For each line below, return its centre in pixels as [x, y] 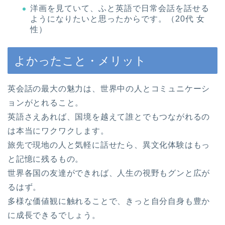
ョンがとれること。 [46, 102]
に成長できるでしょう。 [54, 215]
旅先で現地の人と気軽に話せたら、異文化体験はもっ [109, 145]
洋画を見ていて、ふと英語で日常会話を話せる [120, 8]
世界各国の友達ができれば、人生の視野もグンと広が [109, 173]
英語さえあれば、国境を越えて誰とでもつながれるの [109, 117]
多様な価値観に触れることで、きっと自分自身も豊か [109, 201]
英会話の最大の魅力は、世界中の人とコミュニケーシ [109, 88]
